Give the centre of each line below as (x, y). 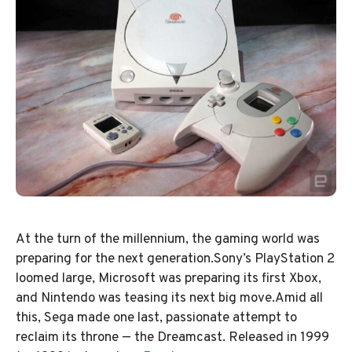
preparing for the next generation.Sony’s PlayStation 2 (175, 260)
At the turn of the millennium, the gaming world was (168, 240)
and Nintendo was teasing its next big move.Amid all (169, 299)
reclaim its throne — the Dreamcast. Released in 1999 (172, 338)
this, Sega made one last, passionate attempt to (156, 319)
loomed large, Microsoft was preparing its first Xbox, (169, 279)
